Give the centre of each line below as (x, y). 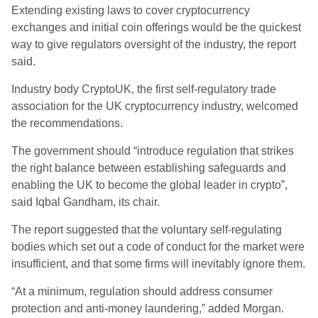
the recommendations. (67, 123)
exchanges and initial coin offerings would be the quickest (156, 27)
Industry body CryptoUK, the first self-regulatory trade (144, 89)
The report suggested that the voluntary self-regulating (147, 230)
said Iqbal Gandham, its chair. (86, 202)
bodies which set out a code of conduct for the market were (158, 247)
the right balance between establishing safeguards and (149, 168)
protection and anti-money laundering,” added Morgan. (148, 308)
